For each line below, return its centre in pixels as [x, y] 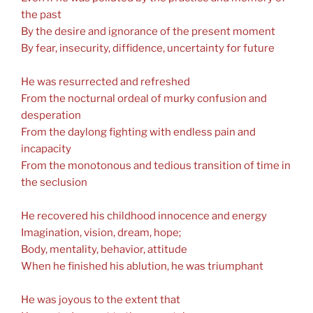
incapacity [46, 148]
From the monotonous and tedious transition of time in [156, 165]
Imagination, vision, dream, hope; [101, 232]
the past [41, 14]
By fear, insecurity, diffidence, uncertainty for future [148, 48]
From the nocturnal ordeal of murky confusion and [144, 98]
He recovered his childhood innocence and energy [144, 216]
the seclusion [54, 182]
